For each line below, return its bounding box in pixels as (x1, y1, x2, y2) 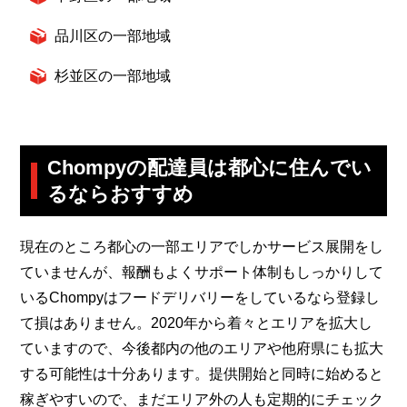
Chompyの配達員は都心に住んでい (47, 155, 372, 179)
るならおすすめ (47, 182, 194, 205)
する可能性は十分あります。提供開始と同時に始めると (20, 365, 384, 382)
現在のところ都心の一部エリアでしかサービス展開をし (20, 238, 384, 254)
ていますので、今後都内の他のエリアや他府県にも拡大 (20, 340, 384, 356)
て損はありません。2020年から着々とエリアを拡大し (20, 314, 373, 331)
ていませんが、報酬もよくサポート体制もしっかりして (20, 263, 384, 280)
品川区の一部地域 (55, 27, 171, 44)
